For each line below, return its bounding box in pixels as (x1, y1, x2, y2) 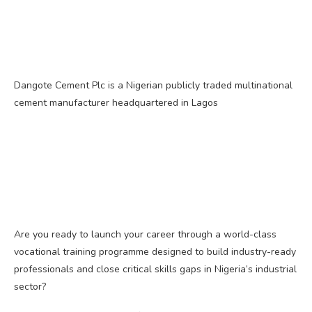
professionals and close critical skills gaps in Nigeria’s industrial (14, 262, 297, 276)
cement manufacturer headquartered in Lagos (14, 95, 218, 109)
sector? (14, 279, 46, 293)
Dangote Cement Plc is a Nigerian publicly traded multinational (14, 78, 292, 92)
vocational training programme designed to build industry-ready (14, 244, 296, 258)
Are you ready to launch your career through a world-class (14, 227, 276, 241)
